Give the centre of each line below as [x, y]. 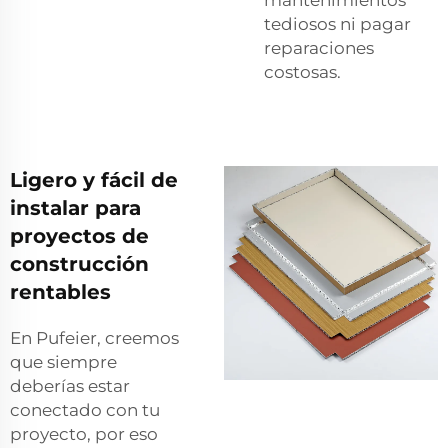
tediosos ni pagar [337, 23]
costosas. [302, 71]
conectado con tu [85, 409]
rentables [60, 291]
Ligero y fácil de [94, 179]
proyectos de [79, 235]
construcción [79, 263]
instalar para [75, 207]
